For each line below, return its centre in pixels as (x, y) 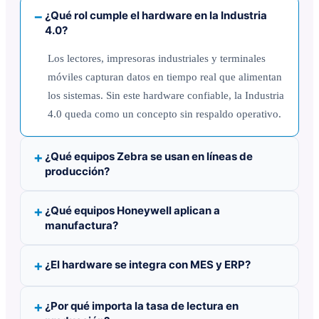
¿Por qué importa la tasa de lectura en (142, 305)
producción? (77, 171)
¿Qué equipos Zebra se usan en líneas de (149, 156)
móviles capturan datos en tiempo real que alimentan (165, 77)
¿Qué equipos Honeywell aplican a (132, 210)
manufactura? (82, 225)
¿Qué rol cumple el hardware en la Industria (156, 15)
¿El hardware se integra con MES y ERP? (148, 264)
